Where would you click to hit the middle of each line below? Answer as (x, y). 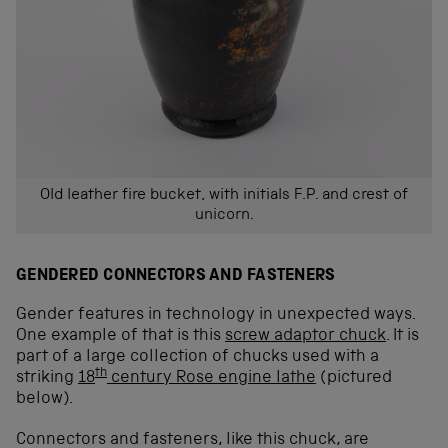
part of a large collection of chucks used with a (197, 358)
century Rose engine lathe (211, 379)
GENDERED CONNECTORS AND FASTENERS (176, 277)
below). (44, 400)
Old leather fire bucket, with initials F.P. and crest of (224, 196)
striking (47, 379)
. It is (402, 337)
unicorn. (224, 216)
